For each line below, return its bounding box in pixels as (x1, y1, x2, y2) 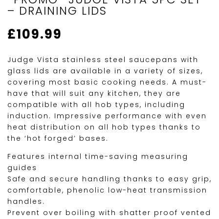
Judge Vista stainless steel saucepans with (7, 55, 198, 65)
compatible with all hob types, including (7, 100, 185, 110)
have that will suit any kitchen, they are (7, 88, 181, 99)
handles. (7, 197, 45, 207)
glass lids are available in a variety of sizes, (7, 66, 203, 76)
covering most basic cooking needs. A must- (7, 77, 207, 88)
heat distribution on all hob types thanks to (7, 122, 201, 132)
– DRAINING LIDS (7, 3, 107, 19)
